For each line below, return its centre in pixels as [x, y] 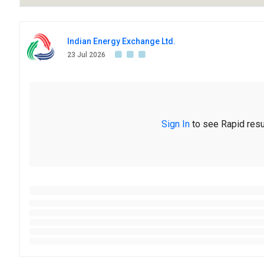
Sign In [176, 124]
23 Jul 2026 [86, 55]
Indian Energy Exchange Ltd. [121, 42]
